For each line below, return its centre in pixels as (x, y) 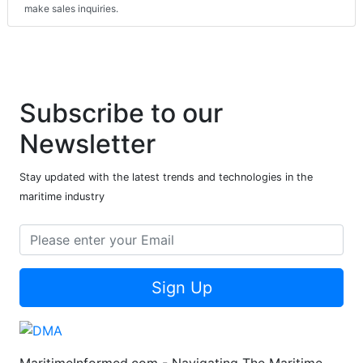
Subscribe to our (121, 113)
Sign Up (181, 287)
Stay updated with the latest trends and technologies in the (166, 177)
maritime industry (62, 196)
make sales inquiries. (71, 8)
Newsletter (88, 143)
